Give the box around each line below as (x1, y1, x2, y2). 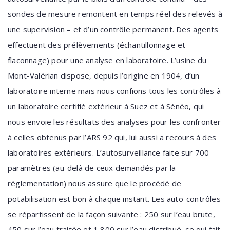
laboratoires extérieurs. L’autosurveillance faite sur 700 (8, 147, 209, 158)
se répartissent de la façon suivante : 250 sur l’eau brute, (8, 209, 215, 219)
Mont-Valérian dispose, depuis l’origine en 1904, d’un (8, 70, 200, 81)
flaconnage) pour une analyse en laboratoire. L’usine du (8, 55, 207, 65)
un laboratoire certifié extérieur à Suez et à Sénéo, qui (8, 101, 204, 111)
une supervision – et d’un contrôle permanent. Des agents (8, 24, 219, 34)
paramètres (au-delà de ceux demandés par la (8, 163, 176, 173)
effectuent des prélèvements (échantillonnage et (8, 40, 186, 50)
